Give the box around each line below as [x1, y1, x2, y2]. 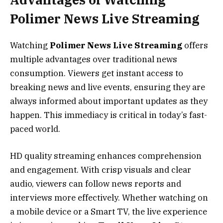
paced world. [10, 123, 60, 134]
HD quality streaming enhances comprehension [10, 150, 202, 161]
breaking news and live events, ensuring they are [10, 81, 205, 93]
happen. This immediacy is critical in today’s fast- [10, 109, 207, 120]
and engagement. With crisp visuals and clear [10, 164, 191, 175]
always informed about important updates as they [10, 95, 208, 107]
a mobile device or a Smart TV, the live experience [10, 206, 207, 217]
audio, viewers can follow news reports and [10, 178, 181, 189]
